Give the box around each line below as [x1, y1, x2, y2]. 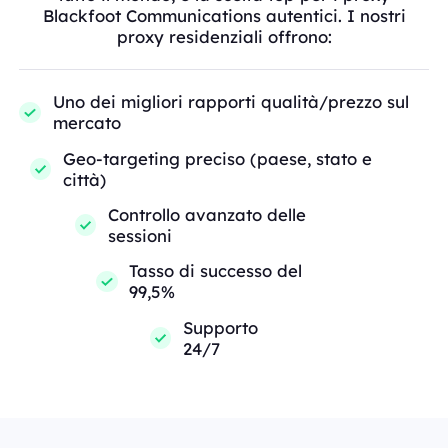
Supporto [182, 316, 258, 338]
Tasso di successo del [129, 260, 303, 282]
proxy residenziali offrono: [116, 26, 332, 48]
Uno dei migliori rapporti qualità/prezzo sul [52, 91, 409, 113]
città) [62, 168, 106, 190]
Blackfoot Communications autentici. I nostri [42, 5, 406, 27]
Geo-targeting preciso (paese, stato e [62, 147, 372, 169]
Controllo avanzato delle [107, 204, 306, 226]
